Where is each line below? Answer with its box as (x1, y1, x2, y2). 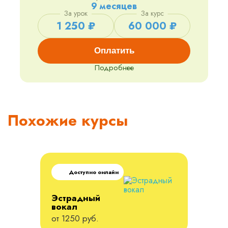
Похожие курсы (8, 109, 128, 132)
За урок (64, 8, 88, 19)
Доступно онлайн (69, 168, 119, 177)
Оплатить (94, 46, 134, 56)
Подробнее (94, 62, 134, 74)
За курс (140, 8, 164, 19)
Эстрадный (51, 192, 100, 205)
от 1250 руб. (51, 212, 99, 225)
